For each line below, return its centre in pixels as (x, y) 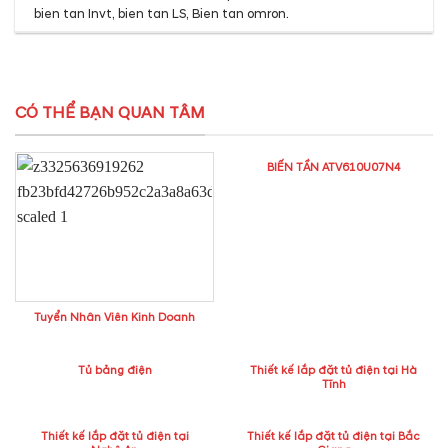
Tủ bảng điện (114, 370)
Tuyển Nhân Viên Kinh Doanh (114, 318)
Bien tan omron (239, 13)
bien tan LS (152, 13)
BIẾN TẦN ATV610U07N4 (333, 167)
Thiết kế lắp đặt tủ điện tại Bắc (333, 437)
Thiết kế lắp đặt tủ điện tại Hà (333, 370)
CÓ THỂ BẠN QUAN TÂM (110, 113)
